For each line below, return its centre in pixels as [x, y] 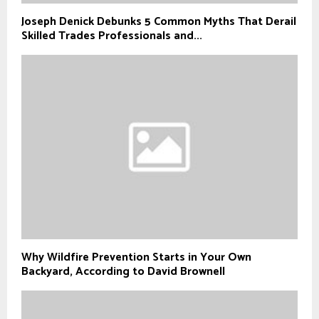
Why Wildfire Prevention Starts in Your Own [136, 257]
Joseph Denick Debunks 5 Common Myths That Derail [159, 22]
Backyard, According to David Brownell [123, 271]
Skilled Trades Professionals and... [112, 36]
